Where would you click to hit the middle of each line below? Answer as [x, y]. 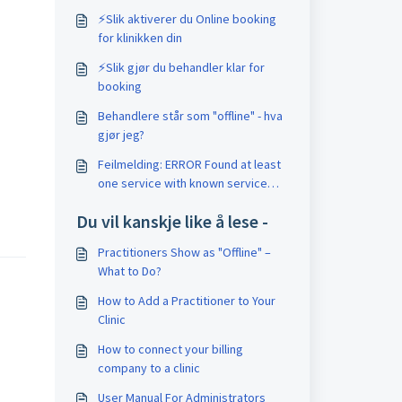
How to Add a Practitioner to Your [186, 301]
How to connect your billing [170, 349]
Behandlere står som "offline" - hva [177, 116]
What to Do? [129, 271]
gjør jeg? [121, 135]
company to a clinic [149, 368]
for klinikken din [140, 38]
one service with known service [182, 183]
